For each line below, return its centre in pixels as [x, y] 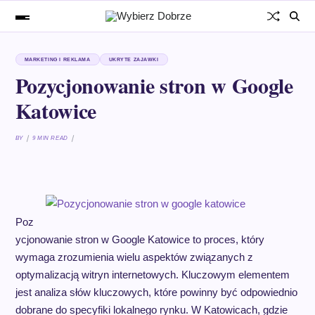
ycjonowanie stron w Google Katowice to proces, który [140, 239]
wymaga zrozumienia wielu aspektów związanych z [134, 257]
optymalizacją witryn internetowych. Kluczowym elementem [152, 275]
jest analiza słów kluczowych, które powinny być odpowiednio [156, 292]
